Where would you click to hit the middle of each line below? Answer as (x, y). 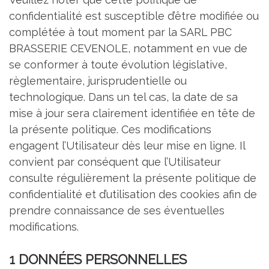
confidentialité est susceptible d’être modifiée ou (134, 16)
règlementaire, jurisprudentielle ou (98, 81)
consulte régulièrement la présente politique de (133, 178)
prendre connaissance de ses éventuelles (117, 211)
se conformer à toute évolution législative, (118, 65)
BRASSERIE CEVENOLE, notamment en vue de (128, 49)
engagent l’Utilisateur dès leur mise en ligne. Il (127, 146)
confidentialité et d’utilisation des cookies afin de (133, 195)
